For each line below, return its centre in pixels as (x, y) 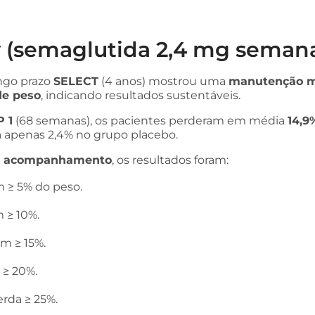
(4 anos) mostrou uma (163, 81)
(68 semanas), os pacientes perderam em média (150, 121)
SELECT (76, 81)
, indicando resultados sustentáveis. (141, 95)
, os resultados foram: (170, 160)
